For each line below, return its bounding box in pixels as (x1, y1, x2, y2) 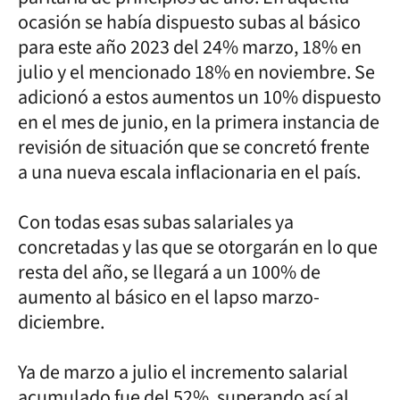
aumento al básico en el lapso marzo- (18, 282, 320, 312)
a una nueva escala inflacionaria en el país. (18, 157, 361, 187)
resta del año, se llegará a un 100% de (18, 257, 321, 287)
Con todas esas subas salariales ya (18, 207, 294, 237)
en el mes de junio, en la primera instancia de (18, 107, 379, 137)
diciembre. (18, 307, 104, 337)
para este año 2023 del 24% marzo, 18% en (18, 32, 362, 62)
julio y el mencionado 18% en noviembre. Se (18, 57, 375, 87)
